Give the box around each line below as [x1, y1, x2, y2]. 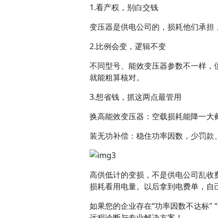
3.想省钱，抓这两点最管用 [90, 91, 182, 103]
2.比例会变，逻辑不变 [90, 41, 166, 52]
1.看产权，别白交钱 [90, 2, 158, 13]
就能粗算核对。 [90, 72, 144, 83]
